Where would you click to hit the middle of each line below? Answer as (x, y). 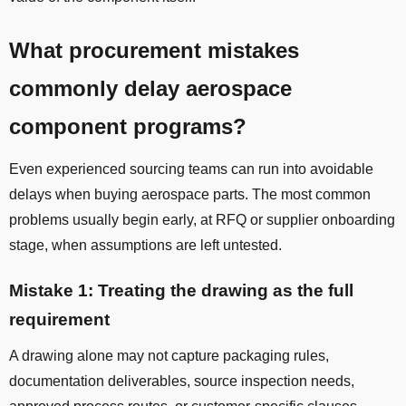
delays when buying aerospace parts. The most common (190, 195)
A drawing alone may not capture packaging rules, (169, 356)
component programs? (128, 127)
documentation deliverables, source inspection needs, (182, 382)
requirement (59, 320)
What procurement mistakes (154, 51)
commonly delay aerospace (150, 89)
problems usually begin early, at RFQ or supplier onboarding (202, 220)
